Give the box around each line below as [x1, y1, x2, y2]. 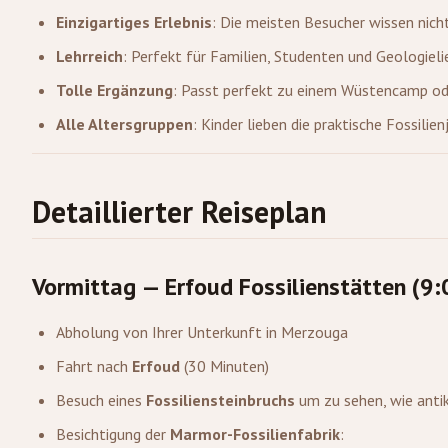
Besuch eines [56, 390, 146, 410]
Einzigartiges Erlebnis [56, 12, 212, 32]
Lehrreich [56, 46, 123, 66]
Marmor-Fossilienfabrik [170, 424, 340, 444]
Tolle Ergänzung [56, 80, 173, 100]
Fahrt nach [56, 356, 132, 376]
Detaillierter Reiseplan [32, 192, 327, 231]
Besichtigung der [56, 424, 170, 444]
